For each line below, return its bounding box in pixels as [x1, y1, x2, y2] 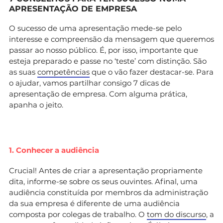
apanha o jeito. [9, 100, 63, 110]
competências [37, 67, 90, 77]
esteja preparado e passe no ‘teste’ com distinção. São [9, 56, 207, 66]
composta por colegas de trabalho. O [9, 209, 147, 219]
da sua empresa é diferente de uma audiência [9, 198, 180, 208]
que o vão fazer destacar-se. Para [90, 67, 214, 77]
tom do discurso [147, 209, 206, 219]
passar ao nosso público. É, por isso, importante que [9, 45, 198, 55]
